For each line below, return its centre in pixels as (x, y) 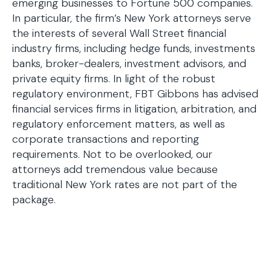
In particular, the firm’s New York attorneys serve (132, 18)
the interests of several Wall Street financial (119, 33)
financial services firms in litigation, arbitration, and (134, 109)
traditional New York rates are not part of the (125, 184)
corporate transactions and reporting (106, 139)
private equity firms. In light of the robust (114, 79)
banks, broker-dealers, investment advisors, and (129, 64)
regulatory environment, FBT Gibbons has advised (135, 94)
